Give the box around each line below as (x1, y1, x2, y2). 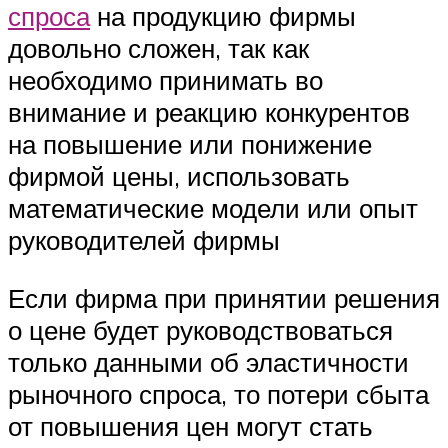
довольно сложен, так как (8, 31, 309, 64)
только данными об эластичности (8, 345, 409, 378)
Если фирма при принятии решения (8, 281, 440, 314)
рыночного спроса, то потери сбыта (8, 377, 429, 410)
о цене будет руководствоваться (8, 313, 393, 346)
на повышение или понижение (8, 127, 372, 160)
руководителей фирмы (8, 223, 280, 256)
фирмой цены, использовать (8, 159, 350, 192)
